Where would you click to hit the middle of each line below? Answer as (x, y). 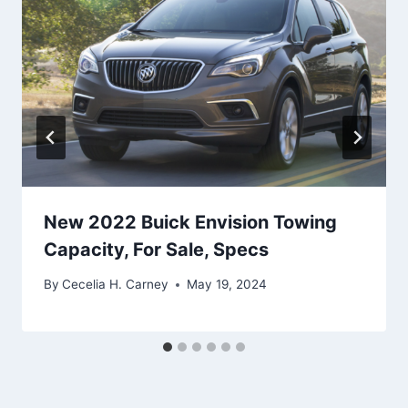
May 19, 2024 (227, 285)
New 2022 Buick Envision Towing (190, 222)
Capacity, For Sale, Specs (156, 249)
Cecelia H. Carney (116, 285)
